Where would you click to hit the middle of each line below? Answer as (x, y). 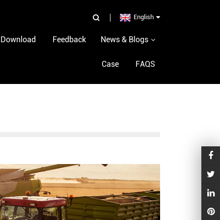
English (144, 17)
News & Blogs (124, 40)
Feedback (69, 40)
